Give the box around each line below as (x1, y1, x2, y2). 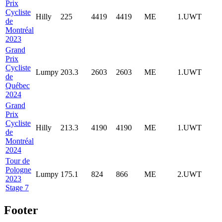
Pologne (5, 165, 31, 174)
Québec (5, 81, 30, 90)
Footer (4, 203, 38, 217)
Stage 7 (5, 183, 29, 192)
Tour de (5, 156, 30, 165)
